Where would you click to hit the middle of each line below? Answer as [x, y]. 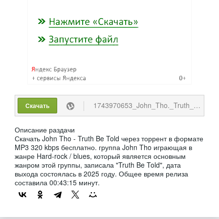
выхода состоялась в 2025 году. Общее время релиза [101, 173]
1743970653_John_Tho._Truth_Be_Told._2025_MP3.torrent [142, 105]
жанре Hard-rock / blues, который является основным [100, 156]
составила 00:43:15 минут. [57, 182]
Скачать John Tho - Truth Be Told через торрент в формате [109, 138]
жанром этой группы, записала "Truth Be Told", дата [98, 164]
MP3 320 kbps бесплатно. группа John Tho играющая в [103, 147]
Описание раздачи [45, 129]
